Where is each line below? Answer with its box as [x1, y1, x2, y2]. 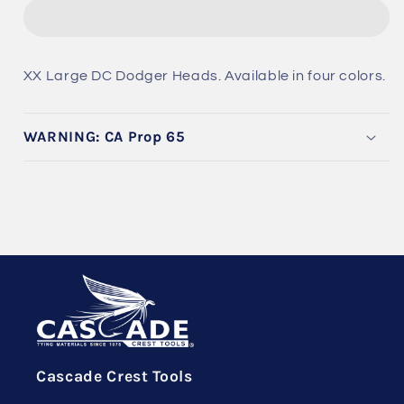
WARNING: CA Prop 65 [23, 128, 186, 146]
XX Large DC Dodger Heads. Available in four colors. [23, 69, 386, 84]
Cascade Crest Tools [36, 367, 193, 386]
